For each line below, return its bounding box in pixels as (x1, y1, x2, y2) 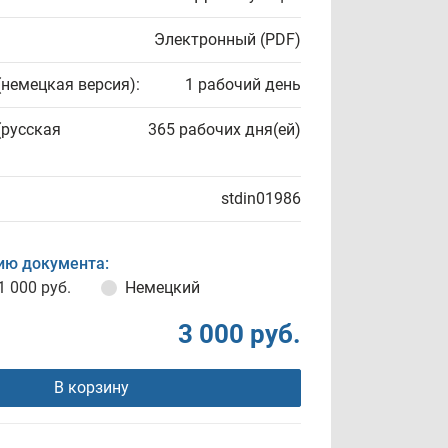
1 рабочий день (185, 75, 301, 94)
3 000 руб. (178, 319, 301, 349)
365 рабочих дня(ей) (148, 120, 301, 139)
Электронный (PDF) (154, 30, 301, 49)
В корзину (53, 378, 129, 397)
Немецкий (125, 278, 200, 297)
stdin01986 (221, 189, 301, 208)
